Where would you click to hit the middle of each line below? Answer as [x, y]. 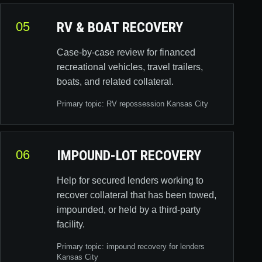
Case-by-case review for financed [126, 52]
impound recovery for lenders [156, 247]
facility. [71, 224]
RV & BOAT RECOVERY [120, 27]
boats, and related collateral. [115, 82]
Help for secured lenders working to [130, 180]
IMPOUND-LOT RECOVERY [129, 156]
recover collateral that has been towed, [137, 195]
